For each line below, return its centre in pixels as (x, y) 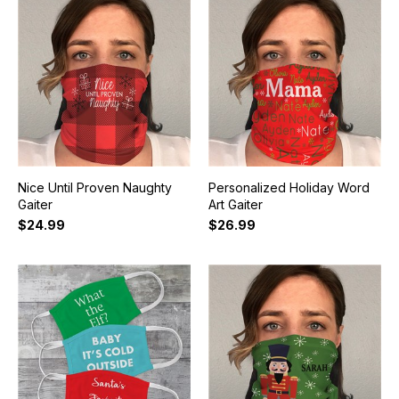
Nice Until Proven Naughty (94, 188)
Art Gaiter (235, 205)
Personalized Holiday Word (289, 188)
